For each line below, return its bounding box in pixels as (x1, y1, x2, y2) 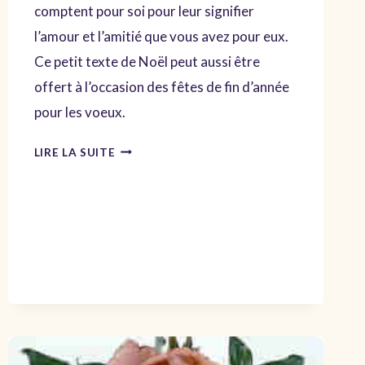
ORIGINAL (114, 303, 173, 317)
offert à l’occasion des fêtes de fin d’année (33, 77, 289, 95)
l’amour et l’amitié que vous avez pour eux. (33, 27, 288, 45)
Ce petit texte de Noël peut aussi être (33, 52, 260, 70)
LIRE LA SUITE (33, 145, 116, 159)
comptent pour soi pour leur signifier (33, 2, 254, 20)
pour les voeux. (33, 103, 125, 121)
